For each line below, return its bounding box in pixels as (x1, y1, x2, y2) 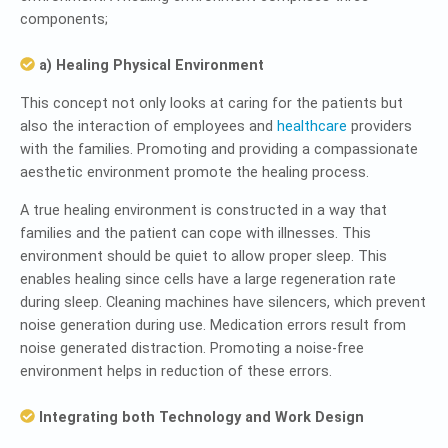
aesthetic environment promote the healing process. (20, 163, 369, 181)
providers (347, 117, 412, 135)
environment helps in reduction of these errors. (20, 362, 332, 380)
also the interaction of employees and (20, 117, 277, 135)
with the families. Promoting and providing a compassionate (20, 140, 418, 158)
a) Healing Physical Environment (34, 56, 264, 74)
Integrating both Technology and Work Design (34, 408, 364, 426)
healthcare (277, 117, 347, 135)
